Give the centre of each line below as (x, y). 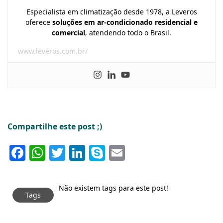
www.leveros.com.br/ (53, 51)
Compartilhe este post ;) (55, 127)
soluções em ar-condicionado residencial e (125, 22)
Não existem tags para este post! (113, 188)
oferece (39, 22)
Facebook (61, 153)
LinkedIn (118, 153)
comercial (68, 33)
